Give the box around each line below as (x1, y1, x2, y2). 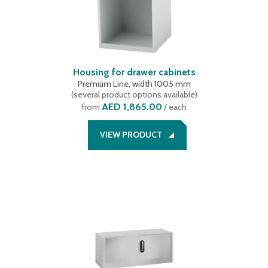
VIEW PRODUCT (99, 129, 162, 140)
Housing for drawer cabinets (72, 66, 196, 78)
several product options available (73, 89, 195, 100)
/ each (162, 102, 187, 112)
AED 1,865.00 (102, 101, 162, 112)
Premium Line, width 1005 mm (77, 78, 191, 89)
